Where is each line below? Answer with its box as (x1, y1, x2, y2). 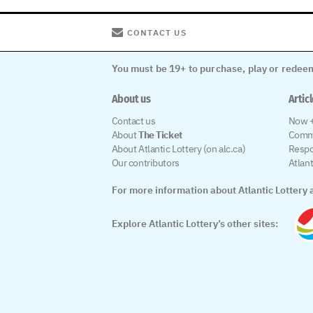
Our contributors (111, 156, 180, 170)
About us (111, 92, 151, 106)
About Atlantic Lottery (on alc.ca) (111, 143, 246, 156)
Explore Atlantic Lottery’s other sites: (111, 217, 278, 231)
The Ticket (138, 129, 182, 142)
